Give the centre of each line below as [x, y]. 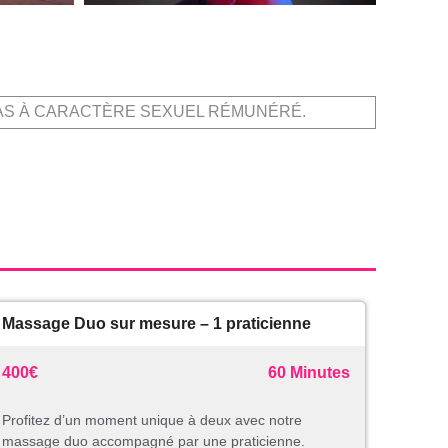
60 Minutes [309, 373]
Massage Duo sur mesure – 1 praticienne [156, 324]
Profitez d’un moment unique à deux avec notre [152, 420]
